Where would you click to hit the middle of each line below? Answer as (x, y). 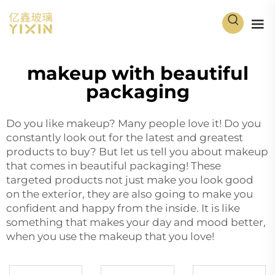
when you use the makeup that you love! (110, 236)
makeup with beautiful (137, 73)
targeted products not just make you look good (130, 180)
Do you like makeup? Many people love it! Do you (134, 123)
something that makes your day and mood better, (136, 222)
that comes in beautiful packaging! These (114, 165)
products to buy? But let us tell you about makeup (137, 151)
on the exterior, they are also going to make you (130, 194)
